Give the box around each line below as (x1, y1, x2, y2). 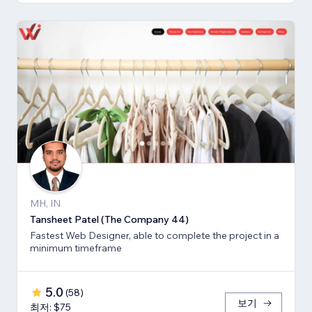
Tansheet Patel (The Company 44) (30, 212, 189, 226)
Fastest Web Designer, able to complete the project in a (30, 228, 279, 242)
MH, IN (30, 196, 61, 210)
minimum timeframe (30, 241, 122, 254)
